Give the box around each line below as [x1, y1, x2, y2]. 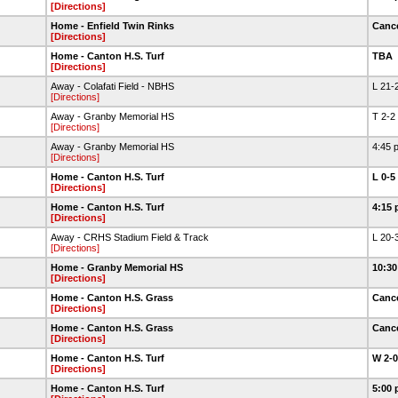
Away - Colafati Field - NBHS [51, 81, 174, 92]
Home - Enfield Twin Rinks [51, 20, 174, 31]
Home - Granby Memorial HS [51, 262, 183, 273]
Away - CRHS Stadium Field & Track [51, 232, 209, 243]
